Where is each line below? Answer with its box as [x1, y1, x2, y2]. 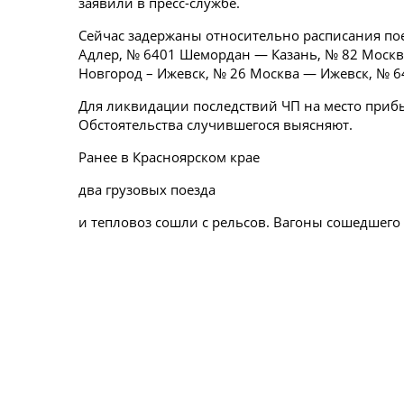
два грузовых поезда [78, 180, 216, 198]
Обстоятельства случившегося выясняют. [78, 115, 353, 133]
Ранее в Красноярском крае [78, 148, 260, 166]
